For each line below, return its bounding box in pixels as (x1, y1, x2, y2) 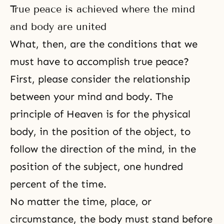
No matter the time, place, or (10, 195, 151, 207)
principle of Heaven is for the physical (10, 107, 190, 120)
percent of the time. (10, 177, 106, 190)
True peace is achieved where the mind (10, 2, 195, 15)
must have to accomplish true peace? (10, 55, 189, 67)
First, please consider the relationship (10, 72, 190, 85)
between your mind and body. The (10, 90, 173, 102)
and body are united (10, 20, 106, 32)
